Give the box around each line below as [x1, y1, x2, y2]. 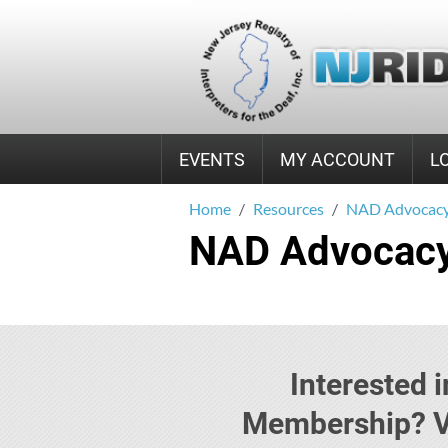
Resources [253, 199, 324, 218]
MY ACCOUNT [280, 148, 395, 170]
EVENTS [179, 148, 245, 170]
